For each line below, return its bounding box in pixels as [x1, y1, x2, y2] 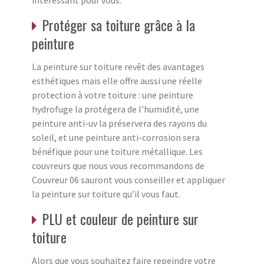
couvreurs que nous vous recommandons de [32, 159, 204, 171]
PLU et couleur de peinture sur [42, 207, 199, 229]
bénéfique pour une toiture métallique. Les [32, 145, 203, 157]
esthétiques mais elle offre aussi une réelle [32, 74, 202, 87]
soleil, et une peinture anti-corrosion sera [32, 131, 200, 143]
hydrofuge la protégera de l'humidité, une [32, 103, 199, 115]
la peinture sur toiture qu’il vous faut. [32, 187, 180, 200]
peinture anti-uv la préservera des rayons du [32, 117, 207, 129]
